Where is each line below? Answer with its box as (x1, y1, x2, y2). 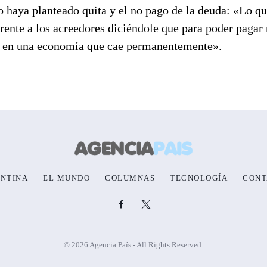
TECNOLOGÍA (170, 173, 228, 183)
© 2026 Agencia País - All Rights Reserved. (64, 240, 203, 250)
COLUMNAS (105, 173, 156, 183)
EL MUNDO (43, 173, 91, 183)
